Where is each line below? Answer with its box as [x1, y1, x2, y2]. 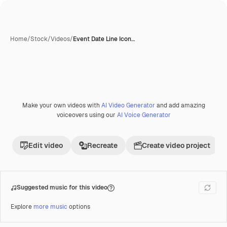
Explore [11, 203, 33, 211]
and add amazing [155, 101, 205, 109]
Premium [21, 104, 48, 113]
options [67, 203, 90, 211]
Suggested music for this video [17, 183, 107, 192]
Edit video [28, 141, 63, 150]
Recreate [87, 141, 118, 150]
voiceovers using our [56, 111, 117, 119]
